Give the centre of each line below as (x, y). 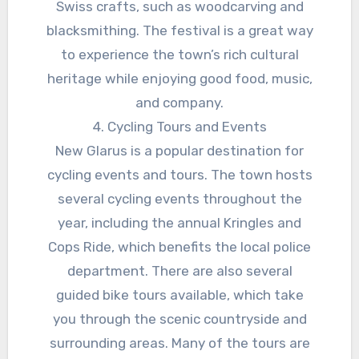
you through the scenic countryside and (179, 319)
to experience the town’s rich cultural (179, 55)
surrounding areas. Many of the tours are (179, 343)
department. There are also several (179, 271)
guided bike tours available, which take (179, 295)
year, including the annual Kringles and (179, 223)
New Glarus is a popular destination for (179, 151)
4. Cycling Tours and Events (179, 127)
